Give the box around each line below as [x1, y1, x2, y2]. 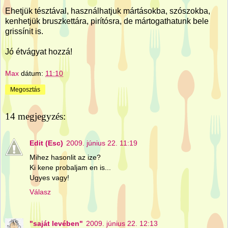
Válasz [30, 187, 51, 196]
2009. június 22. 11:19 [66, 138, 137, 147]
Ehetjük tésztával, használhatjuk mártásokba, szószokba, [5, 6, 210, 15]
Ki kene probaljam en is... [30, 163, 111, 172]
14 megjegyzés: [5, 111, 66, 122]
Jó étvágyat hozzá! [5, 47, 72, 56]
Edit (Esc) [30, 138, 63, 147]
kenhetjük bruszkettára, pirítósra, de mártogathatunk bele [5, 16, 209, 25]
